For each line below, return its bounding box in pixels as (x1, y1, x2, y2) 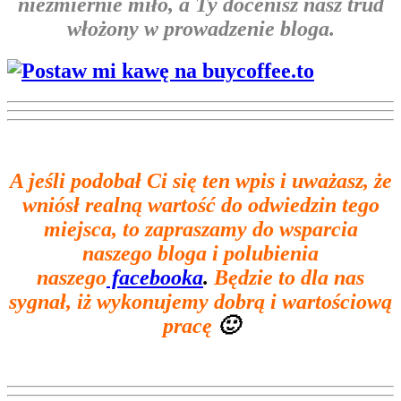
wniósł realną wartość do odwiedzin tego (21, 192, 380, 217)
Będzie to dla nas (214, 265, 364, 289)
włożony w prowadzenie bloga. (66, 16, 335, 40)
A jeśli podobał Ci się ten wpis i (9, 168, 286, 192)
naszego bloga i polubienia (82, 241, 319, 265)
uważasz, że (286, 168, 392, 192)
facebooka (107, 265, 203, 289)
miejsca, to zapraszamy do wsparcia (43, 217, 358, 241)
